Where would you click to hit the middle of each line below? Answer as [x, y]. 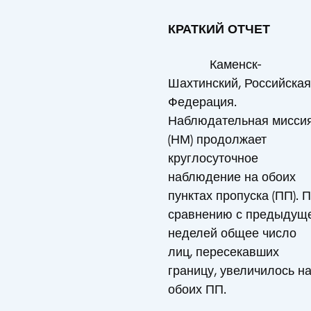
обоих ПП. [197, 289]
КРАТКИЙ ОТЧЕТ [219, 29]
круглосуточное [213, 158]
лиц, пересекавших [224, 252]
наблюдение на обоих [232, 177]
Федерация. [202, 102]
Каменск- [215, 64]
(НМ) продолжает [217, 139]
